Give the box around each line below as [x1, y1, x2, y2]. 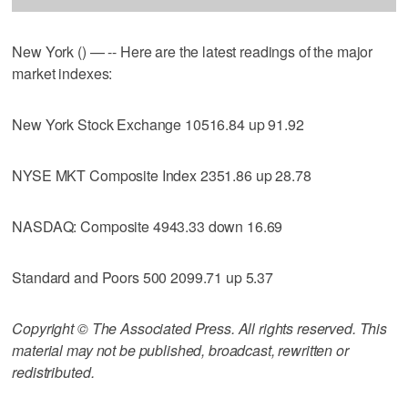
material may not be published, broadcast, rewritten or [12, 339, 349, 361]
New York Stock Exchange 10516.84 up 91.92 [12, 113, 304, 135]
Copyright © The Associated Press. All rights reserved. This [12, 317, 388, 339]
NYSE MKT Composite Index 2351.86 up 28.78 [12, 164, 311, 186]
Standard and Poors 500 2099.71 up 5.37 [12, 266, 274, 288]
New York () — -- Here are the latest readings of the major [12, 40, 373, 62]
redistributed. [12, 361, 95, 382]
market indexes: [12, 62, 113, 84]
